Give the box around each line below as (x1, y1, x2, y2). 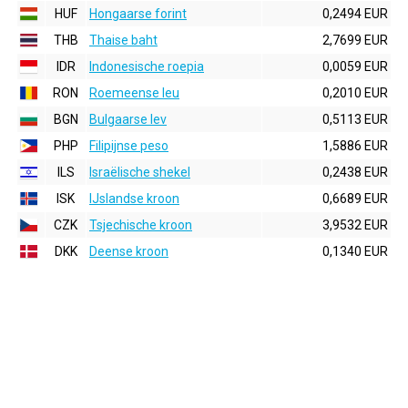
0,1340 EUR (322, 244, 388, 259)
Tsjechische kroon (89, 218, 192, 232)
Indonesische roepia (89, 59, 204, 74)
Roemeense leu (89, 86, 179, 100)
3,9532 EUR (322, 218, 388, 232)
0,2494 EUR (322, 6, 388, 21)
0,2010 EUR (322, 86, 388, 100)
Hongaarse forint (89, 6, 187, 21)
